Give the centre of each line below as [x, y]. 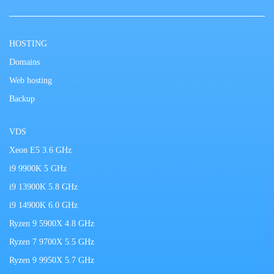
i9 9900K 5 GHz [38, 168]
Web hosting [31, 80]
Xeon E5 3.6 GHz [40, 150]
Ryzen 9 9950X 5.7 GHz [52, 260]
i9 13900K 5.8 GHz [43, 187]
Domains [24, 62]
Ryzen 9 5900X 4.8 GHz [52, 224]
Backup [22, 99]
